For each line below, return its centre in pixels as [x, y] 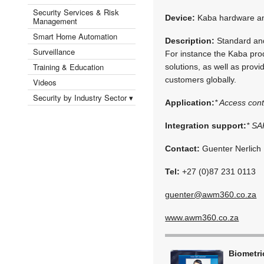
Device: [180, 17]
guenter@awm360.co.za [211, 194]
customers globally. [201, 79]
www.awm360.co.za [202, 217]
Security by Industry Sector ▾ [83, 97]
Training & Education [68, 67]
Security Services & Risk [76, 12]
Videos [45, 82]
